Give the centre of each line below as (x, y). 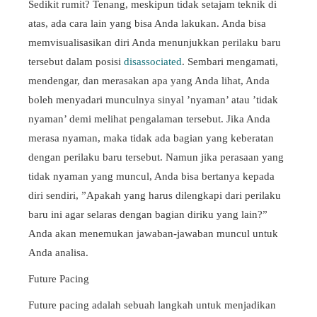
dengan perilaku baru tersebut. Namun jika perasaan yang (156, 157)
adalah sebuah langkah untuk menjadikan (183, 305)
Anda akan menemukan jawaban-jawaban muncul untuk (153, 234)
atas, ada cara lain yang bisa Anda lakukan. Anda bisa (147, 24)
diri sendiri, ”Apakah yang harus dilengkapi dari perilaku (155, 196)
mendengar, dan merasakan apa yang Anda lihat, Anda (149, 81)
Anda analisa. (58, 253)
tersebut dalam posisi (76, 62)
